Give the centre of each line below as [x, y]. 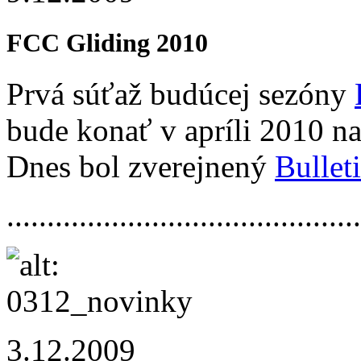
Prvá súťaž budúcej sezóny [180, 93]
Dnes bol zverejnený [141, 166]
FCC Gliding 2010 [107, 42]
